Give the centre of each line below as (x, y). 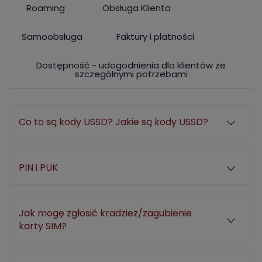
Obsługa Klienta (137, 8)
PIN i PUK (38, 168)
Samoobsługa (52, 37)
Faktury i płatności (155, 37)
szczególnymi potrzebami (131, 74)
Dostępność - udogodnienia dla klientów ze (131, 65)
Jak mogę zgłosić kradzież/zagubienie (105, 213)
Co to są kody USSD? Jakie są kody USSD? (113, 122)
